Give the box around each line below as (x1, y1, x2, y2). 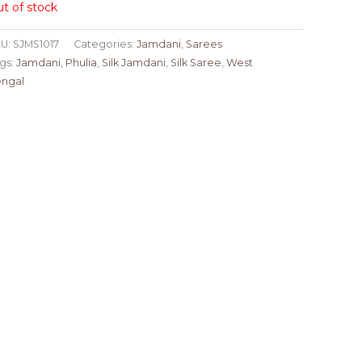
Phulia (65, 57, 97, 69)
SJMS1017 (12, 38, 59, 51)
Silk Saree (170, 57, 221, 69)
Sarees (185, 38, 222, 51)
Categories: (73, 38, 137, 51)
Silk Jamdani (101, 57, 166, 69)
